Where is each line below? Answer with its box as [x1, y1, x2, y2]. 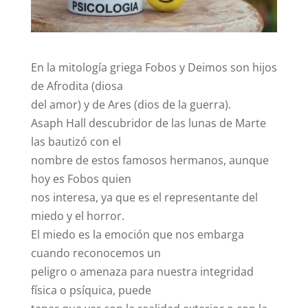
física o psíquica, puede [30, 283, 151, 298]
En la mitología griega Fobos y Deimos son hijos [30, 60, 277, 76]
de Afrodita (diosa [30, 78, 123, 94]
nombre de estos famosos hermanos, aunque [30, 153, 269, 168]
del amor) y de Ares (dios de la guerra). [30, 97, 231, 113]
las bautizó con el [30, 134, 121, 150]
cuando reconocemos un [30, 245, 161, 261]
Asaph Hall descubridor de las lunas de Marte [30, 115, 266, 131]
